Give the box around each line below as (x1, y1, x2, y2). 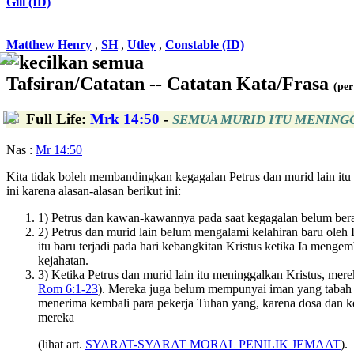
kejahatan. (38, 253, 88, 267)
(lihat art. (38, 337, 85, 351)
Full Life (26, 110, 81, 127)
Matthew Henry (6, 38, 92, 51)
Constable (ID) (165, 38, 244, 51)
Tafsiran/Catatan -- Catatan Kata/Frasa (6, 73, 333, 94)
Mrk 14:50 (90, 110, 160, 127)
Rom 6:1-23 (38, 281, 98, 296)
